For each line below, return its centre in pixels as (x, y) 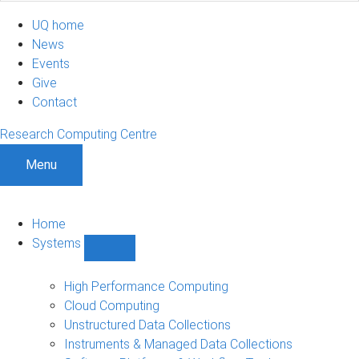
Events (51, 63)
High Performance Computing (146, 286)
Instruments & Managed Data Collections (178, 344)
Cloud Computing (112, 305)
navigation (138, 301)
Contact (54, 102)
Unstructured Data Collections (147, 325)
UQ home (58, 25)
